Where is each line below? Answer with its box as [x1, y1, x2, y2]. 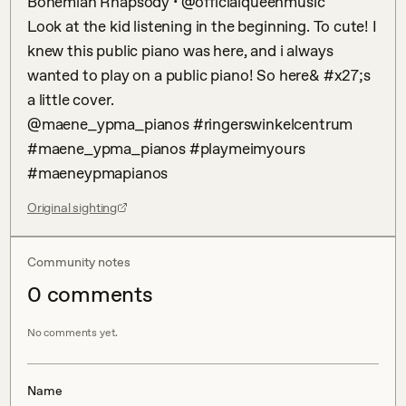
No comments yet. [27, 325, 119, 339]
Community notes [27, 254, 130, 269]
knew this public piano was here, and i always [27, 41, 333, 60]
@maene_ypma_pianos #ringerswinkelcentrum [27, 114, 353, 133]
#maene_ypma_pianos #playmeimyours [27, 139, 305, 158]
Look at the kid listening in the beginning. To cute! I [27, 16, 377, 35]
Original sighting [27, 199, 118, 215]
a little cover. [27, 90, 118, 109]
